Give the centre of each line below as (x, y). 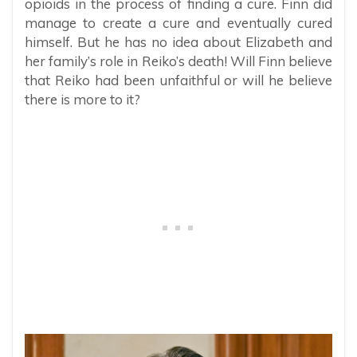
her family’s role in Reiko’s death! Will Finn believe (178, 61)
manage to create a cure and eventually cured (178, 23)
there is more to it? (82, 100)
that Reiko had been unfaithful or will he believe (178, 80)
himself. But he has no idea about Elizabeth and (178, 42)
